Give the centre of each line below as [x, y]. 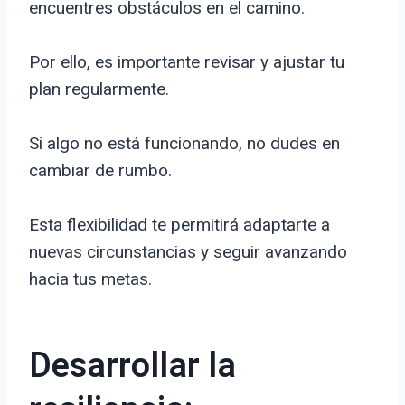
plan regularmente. [99, 89]
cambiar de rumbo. [100, 171]
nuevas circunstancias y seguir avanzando [188, 252]
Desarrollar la [132, 367]
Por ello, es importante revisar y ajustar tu [187, 62]
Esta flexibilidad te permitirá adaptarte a [179, 225]
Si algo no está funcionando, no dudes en [184, 144]
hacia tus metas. [90, 279]
